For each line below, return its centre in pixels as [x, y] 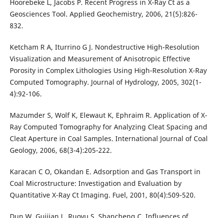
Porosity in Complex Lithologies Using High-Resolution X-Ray [108, 71]
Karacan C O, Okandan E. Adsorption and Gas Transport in [105, 172]
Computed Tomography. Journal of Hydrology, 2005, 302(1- [105, 82]
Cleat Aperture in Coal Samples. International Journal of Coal [109, 139]
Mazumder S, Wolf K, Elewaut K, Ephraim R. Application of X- [108, 115]
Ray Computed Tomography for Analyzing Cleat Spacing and [108, 127]
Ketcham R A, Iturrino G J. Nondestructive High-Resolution [104, 47]
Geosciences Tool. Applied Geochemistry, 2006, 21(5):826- [103, 14]
